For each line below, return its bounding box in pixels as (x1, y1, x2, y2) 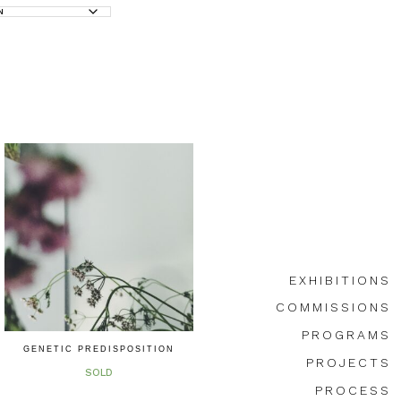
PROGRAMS (302, 328, 391, 343)
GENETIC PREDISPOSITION (22, 345, 175, 354)
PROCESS (315, 382, 391, 397)
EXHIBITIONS (289, 272, 391, 287)
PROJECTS (306, 355, 391, 371)
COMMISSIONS (276, 300, 391, 315)
